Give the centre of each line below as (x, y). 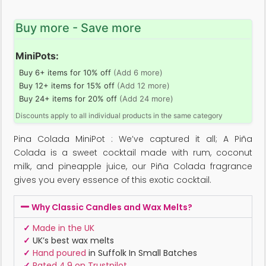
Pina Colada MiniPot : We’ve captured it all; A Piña (133, 139)
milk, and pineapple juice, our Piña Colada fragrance (133, 166)
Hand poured (59, 253)
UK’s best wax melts (72, 241)
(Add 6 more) (138, 72)
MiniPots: (37, 56)
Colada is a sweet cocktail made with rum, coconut (133, 152)
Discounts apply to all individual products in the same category (119, 115)
